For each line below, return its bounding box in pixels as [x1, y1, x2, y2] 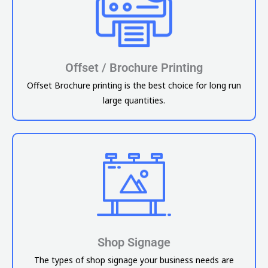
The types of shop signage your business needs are [34, 254, 234, 266]
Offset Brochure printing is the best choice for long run [27, 79, 241, 91]
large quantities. [103, 94, 165, 106]
